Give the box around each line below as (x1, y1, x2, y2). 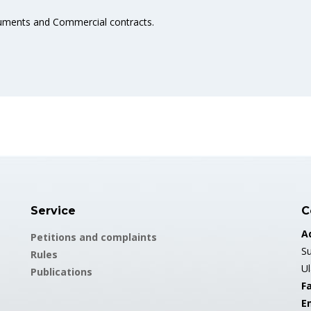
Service (31, 204, 76, 217)
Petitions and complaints (31, 230, 157, 244)
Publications (31, 265, 92, 278)
